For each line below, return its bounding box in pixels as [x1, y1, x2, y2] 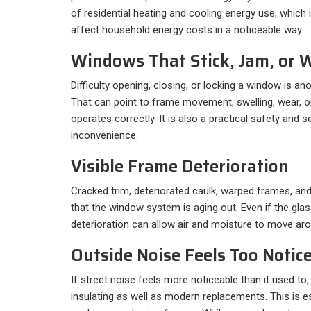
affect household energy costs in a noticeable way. [71, 23, 303, 36]
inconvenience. [71, 128, 138, 142]
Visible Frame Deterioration [71, 153, 289, 180]
